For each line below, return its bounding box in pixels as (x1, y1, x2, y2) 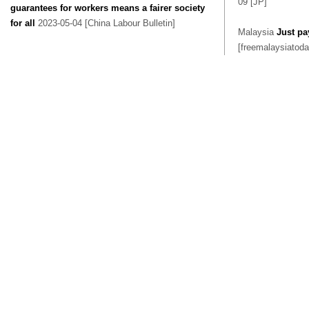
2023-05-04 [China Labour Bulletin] (35, 18, 175, 28)
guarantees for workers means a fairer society (10, 3, 205, 13)
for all (10, 18, 35, 28)
